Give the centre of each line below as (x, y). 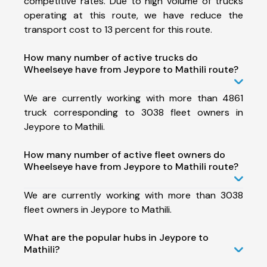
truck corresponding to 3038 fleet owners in (133, 112)
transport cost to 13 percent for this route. (118, 29)
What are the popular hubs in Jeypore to (116, 237)
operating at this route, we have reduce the (133, 15)
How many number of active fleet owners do (125, 154)
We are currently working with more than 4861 (133, 98)
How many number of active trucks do (111, 57)
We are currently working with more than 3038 (133, 195)
